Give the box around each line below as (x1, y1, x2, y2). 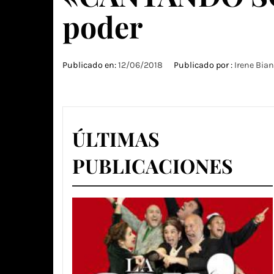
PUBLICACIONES (72, 152, 233, 179)
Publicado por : (172, 60, 234, 70)
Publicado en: (62, 60, 118, 70)
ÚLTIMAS (72, 125, 160, 152)
